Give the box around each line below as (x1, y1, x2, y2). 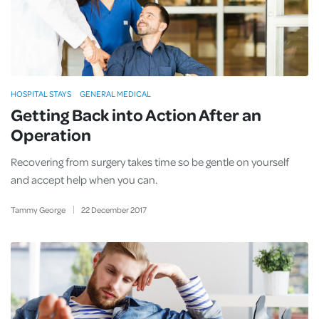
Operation (11, 123, 91, 145)
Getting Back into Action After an (11, 103, 261, 125)
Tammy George (11, 204, 66, 215)
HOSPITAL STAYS (11, 88, 71, 99)
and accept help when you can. (11, 172, 157, 187)
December (90, 204, 129, 215)
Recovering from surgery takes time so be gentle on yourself (11, 155, 289, 169)
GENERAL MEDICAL (80, 88, 151, 99)
